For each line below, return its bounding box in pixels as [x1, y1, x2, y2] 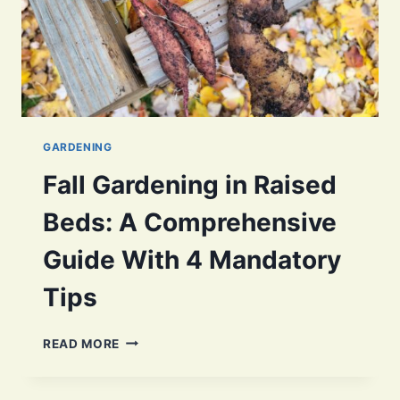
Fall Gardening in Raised [43, 169, 337, 200]
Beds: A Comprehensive [43, 206, 337, 237]
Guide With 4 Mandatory [43, 244, 341, 275]
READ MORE [43, 336, 121, 351]
